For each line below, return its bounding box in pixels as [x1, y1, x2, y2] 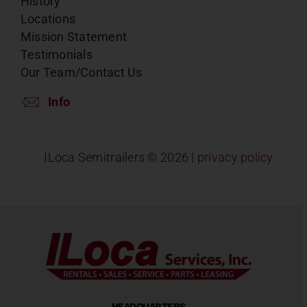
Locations [20, 12, 76, 26]
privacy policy [197, 150, 273, 164]
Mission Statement [20, 29, 127, 44]
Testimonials [20, 47, 93, 62]
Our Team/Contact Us [20, 65, 143, 79]
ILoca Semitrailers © [44, 150, 160, 164]
